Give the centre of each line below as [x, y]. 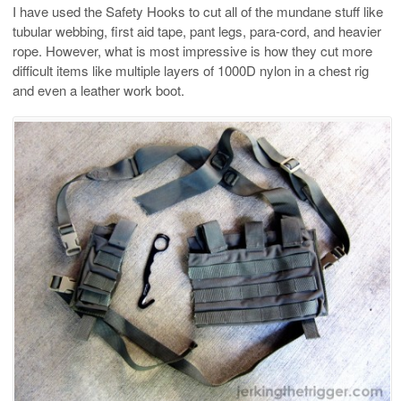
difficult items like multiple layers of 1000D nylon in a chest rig [191, 70]
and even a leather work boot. [98, 90]
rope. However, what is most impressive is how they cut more [192, 50]
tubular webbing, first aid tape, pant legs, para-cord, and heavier [197, 30]
